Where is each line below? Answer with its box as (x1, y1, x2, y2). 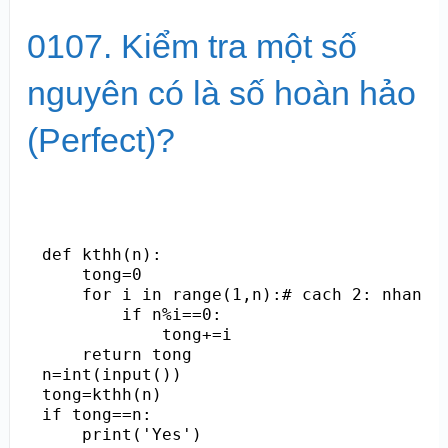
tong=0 (41, 264, 142, 284)
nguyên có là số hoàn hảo (26, 73, 416, 112)
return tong (41, 344, 192, 364)
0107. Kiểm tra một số (26, 26, 357, 65)
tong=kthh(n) (41, 384, 162, 404)
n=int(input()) (41, 364, 182, 384)
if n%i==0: (41, 304, 222, 324)
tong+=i (41, 324, 232, 344)
